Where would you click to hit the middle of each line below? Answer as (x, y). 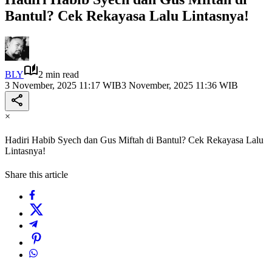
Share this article (36, 175)
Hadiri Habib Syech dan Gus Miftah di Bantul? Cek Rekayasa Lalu (134, 140)
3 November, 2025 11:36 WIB (180, 85)
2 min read (59, 74)
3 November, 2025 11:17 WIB (63, 85)
